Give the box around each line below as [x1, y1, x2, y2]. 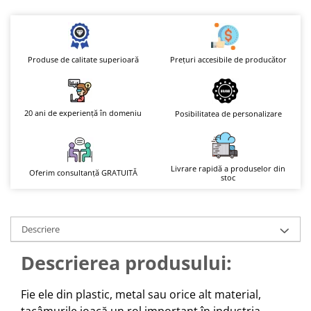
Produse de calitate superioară [27, 54, 139, 65]
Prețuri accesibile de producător [169, 53, 287, 65]
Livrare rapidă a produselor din [171, 162, 285, 174]
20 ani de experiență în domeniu [24, 108, 142, 118]
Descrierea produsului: [21, 249, 232, 276]
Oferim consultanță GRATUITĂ [28, 167, 137, 178]
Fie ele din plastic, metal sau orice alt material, [21, 286, 261, 302]
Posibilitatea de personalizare [174, 108, 282, 119]
